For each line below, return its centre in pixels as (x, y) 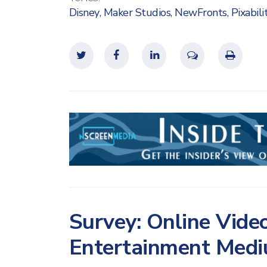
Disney (84, 12)
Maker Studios (137, 12)
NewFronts (201, 12)
